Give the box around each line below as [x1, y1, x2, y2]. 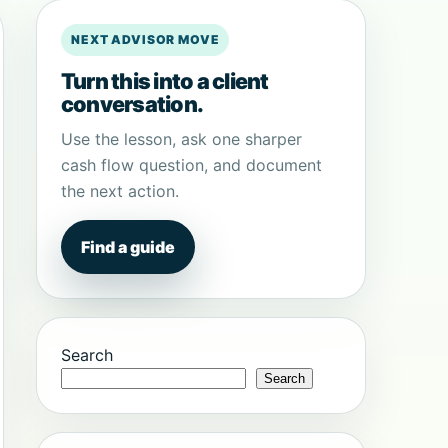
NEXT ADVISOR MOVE [71, 32, 220, 47]
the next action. [61, 181, 179, 201]
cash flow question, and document [61, 155, 322, 175]
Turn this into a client [61, 68, 269, 94]
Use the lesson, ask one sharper [61, 129, 302, 149]
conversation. [61, 91, 204, 117]
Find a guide [81, 237, 175, 257]
